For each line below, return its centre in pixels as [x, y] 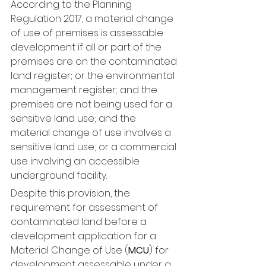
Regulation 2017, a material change [93, 19]
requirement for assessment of [85, 208]
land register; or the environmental [94, 76]
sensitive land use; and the [75, 118]
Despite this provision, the [72, 193]
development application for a [85, 236]
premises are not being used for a [93, 104]
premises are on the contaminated [95, 61]
